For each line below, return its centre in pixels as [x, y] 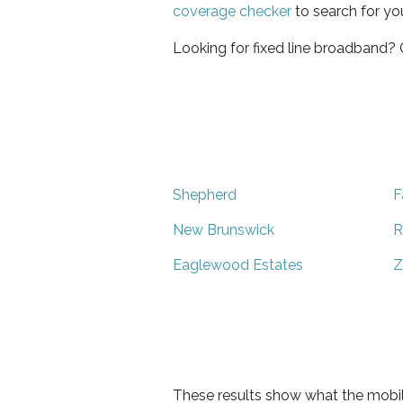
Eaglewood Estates [238, 264]
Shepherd [205, 194]
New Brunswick [224, 229]
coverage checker [232, 11]
